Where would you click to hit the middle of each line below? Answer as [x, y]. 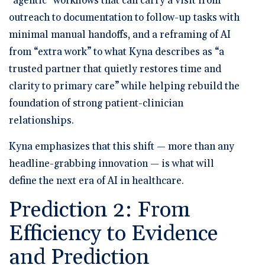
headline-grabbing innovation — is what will [112, 164]
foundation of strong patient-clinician [96, 103]
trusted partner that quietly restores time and [115, 69]
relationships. [41, 120]
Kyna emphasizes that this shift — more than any [122, 146]
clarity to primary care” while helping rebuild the [124, 86]
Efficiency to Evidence [113, 234]
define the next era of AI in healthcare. [96, 181]
